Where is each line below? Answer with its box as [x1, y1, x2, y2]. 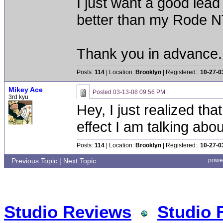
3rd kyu [8, 94, 28, 101]
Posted [93, 89, 113, 96]
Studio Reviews [4, 202, 131, 222]
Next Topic [63, 157, 96, 165]
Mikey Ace [8, 86, 43, 94]
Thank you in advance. [77, 45, 222, 62]
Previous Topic [11, 157, 57, 165]
